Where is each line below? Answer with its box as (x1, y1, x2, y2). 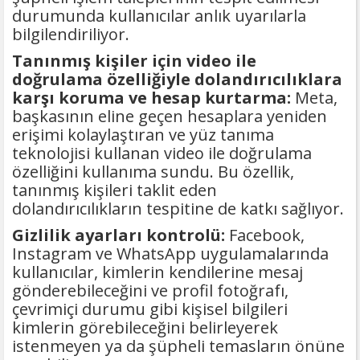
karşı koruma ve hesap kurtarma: (12, 87, 291, 109)
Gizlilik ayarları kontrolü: (12, 224, 225, 247)
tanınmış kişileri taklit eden (12, 179, 217, 202)
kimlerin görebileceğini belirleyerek (12, 317, 278, 339)
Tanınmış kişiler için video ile (12, 50, 256, 72)
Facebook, (225, 224, 305, 247)
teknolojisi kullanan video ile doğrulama (12, 142, 312, 165)
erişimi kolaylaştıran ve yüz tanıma (12, 124, 274, 146)
